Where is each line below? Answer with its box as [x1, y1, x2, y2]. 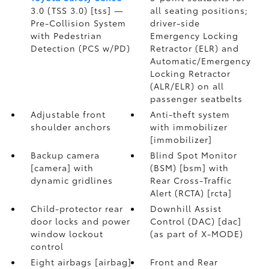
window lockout [30, 228, 103, 240]
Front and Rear [150, 256, 219, 268]
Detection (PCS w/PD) [30, 42, 130, 54]
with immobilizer [150, 121, 228, 133]
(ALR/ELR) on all [150, 80, 225, 92]
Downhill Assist [150, 202, 222, 214]
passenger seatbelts [150, 92, 243, 104]
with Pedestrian [30, 29, 102, 41]
